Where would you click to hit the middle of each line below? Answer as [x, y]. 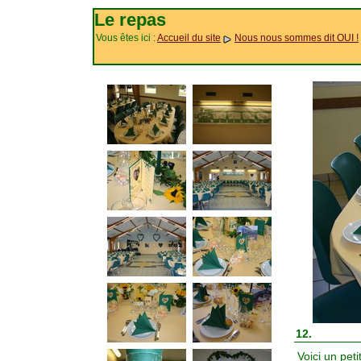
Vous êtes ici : [127, 38]
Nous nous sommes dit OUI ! [297, 38]
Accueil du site [189, 38]
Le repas [130, 20]
